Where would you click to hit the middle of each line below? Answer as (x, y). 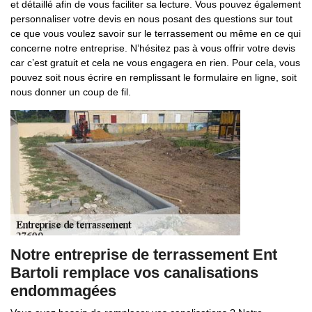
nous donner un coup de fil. (71, 92)
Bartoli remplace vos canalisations (134, 273)
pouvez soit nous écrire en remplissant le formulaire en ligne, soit (154, 77)
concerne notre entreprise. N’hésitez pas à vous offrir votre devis (153, 48)
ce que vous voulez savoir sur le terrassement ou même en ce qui (156, 33)
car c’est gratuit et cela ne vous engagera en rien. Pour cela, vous (155, 63)
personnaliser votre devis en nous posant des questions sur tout (151, 19)
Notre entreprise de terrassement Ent (144, 255)
